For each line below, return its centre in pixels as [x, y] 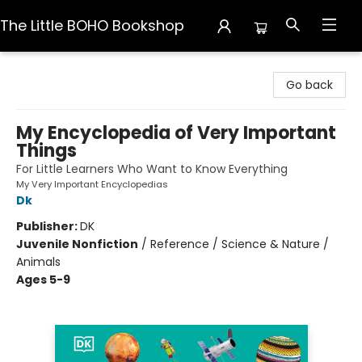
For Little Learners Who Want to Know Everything [152, 169]
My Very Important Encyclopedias [92, 184]
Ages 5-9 [43, 280]
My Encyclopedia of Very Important [176, 133]
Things [46, 151]
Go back [309, 85]
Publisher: [48, 226]
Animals [38, 262]
